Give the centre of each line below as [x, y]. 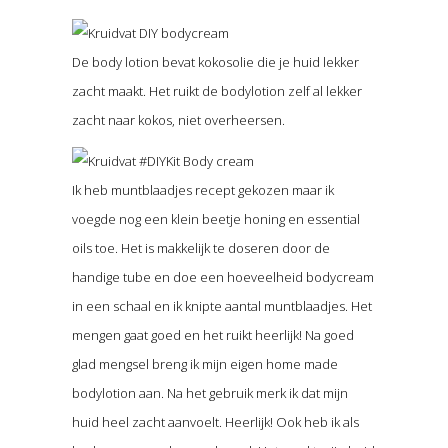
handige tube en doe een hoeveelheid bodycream [222, 276]
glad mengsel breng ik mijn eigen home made [204, 363]
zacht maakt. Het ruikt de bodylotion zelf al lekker [216, 90]
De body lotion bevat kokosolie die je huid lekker [215, 61]
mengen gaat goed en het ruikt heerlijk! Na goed [212, 334]
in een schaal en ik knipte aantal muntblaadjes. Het [221, 305]
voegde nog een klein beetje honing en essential [215, 218]
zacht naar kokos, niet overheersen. [178, 119]
